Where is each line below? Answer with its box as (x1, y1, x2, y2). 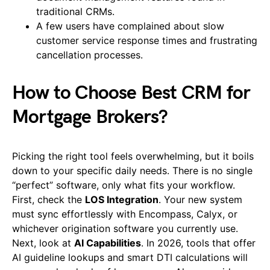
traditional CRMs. (36, 5, 115, 18)
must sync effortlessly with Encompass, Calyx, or (12, 208, 237, 221)
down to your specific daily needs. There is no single (12, 165, 253, 177)
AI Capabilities (74, 237, 141, 250)
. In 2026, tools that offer (141, 237, 256, 250)
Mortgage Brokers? (12, 105, 168, 130)
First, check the (12, 193, 85, 206)
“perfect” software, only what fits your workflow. (12, 179, 235, 192)
